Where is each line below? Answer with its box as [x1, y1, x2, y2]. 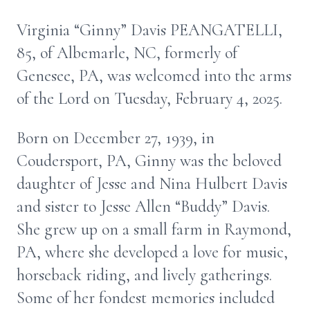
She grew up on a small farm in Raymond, [17, 219, 291, 239]
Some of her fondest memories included [17, 288, 275, 308]
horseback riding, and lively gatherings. [17, 265, 272, 285]
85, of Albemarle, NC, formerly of [17, 43, 237, 63]
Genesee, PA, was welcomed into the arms [17, 66, 291, 86]
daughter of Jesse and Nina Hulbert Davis [17, 174, 287, 194]
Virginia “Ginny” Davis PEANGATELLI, [17, 20, 282, 40]
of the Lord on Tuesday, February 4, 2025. [17, 89, 286, 109]
